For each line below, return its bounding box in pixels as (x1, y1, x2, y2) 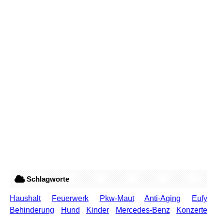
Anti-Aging (144, 194, 181, 203)
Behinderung (10, 206, 54, 215)
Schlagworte (25, 175, 69, 184)
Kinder (86, 206, 109, 215)
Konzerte (176, 206, 207, 215)
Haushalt (10, 194, 41, 203)
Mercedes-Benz (115, 206, 170, 215)
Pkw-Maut (99, 194, 134, 203)
